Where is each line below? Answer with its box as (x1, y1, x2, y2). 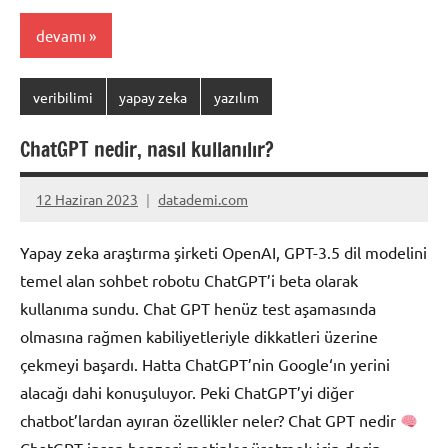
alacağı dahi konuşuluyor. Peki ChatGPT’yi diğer (20, 382, 354, 403)
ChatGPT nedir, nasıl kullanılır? (20, 135, 274, 165)
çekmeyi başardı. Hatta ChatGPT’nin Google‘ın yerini (20, 354, 390, 375)
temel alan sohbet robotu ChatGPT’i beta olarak (20, 270, 358, 291)
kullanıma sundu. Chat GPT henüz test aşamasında (20, 298, 376, 319)
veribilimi (32, 87, 93, 106)
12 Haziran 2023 (36, 189, 138, 208)
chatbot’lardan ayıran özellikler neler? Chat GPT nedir (20, 410, 400, 431)
